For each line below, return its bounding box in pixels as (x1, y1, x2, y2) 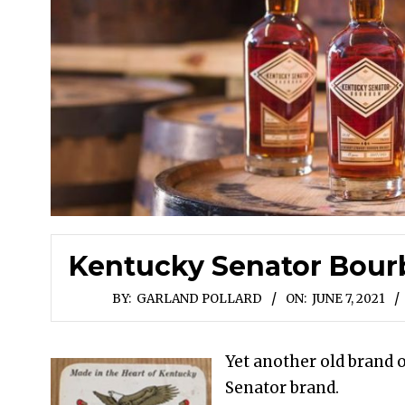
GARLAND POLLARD (137, 290, 262, 306)
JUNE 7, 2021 (312, 290, 385, 306)
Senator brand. (225, 378, 339, 399)
